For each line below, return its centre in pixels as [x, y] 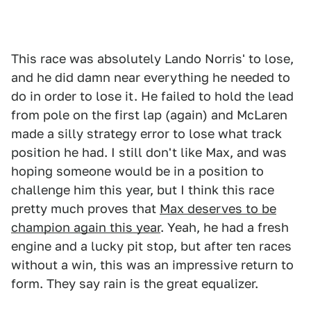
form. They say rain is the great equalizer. [135, 283]
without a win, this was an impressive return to [152, 264]
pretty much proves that [85, 208]
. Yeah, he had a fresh [225, 227]
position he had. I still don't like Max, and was [149, 152]
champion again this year [86, 227]
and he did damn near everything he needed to [151, 77]
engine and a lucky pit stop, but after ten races [151, 246]
